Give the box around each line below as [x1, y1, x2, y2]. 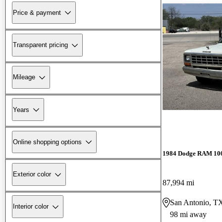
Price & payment [13, 8, 61, 16]
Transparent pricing [13, 41, 68, 49]
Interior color [13, 203, 49, 211]
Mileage [13, 73, 35, 81]
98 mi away [170, 210, 207, 219]
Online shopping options [13, 138, 82, 146]
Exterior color [13, 170, 51, 178]
